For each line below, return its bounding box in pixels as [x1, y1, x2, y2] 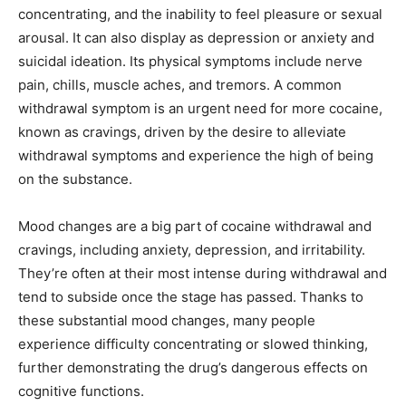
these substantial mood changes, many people [18, 311, 315, 329]
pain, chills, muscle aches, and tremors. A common [18, 75, 342, 93]
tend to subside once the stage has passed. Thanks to [18, 287, 363, 305]
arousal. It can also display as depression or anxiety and [18, 28, 374, 46]
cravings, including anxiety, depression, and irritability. [18, 240, 365, 258]
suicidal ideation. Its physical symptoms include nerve [18, 52, 362, 70]
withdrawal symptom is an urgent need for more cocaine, [18, 99, 382, 117]
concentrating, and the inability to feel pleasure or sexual [18, 5, 382, 23]
